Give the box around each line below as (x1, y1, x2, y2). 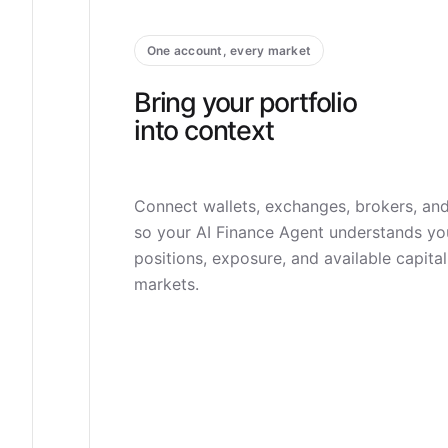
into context (134, 113, 274, 146)
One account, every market (147, 42, 311, 58)
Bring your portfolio (134, 85, 357, 118)
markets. (134, 273, 199, 294)
